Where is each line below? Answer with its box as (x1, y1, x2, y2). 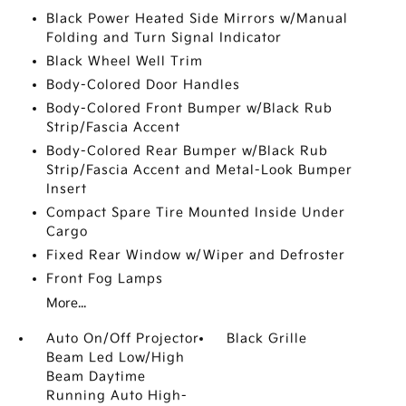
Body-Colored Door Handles (45, 77, 240, 92)
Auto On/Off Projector (45, 331, 199, 346)
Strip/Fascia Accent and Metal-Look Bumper (45, 162, 353, 178)
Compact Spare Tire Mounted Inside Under (45, 205, 345, 220)
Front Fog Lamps (45, 271, 163, 286)
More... (45, 295, 86, 311)
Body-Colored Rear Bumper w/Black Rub (45, 143, 328, 159)
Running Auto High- (45, 388, 188, 403)
